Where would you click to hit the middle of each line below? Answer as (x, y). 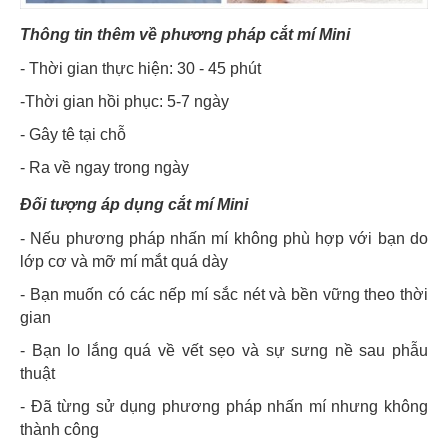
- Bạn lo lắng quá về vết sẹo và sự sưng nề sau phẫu (224, 351)
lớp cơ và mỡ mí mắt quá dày (124, 262)
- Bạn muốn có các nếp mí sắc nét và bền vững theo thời (224, 295)
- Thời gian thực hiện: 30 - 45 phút (140, 69)
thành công (59, 430)
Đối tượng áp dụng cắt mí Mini (134, 205)
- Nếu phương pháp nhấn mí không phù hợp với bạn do (224, 239)
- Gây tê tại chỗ (73, 135)
